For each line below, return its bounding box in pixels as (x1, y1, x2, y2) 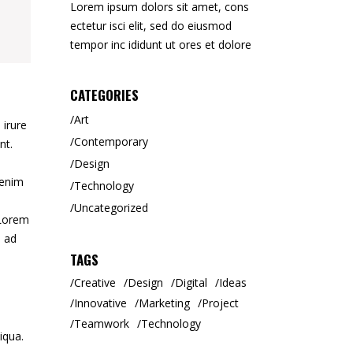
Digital (174, 275, 207, 290)
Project (201, 295, 239, 310)
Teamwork (73, 316, 129, 331)
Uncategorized (73, 200, 148, 215)
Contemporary (73, 134, 148, 149)
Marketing (138, 295, 190, 310)
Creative (73, 275, 116, 290)
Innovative (73, 295, 127, 310)
